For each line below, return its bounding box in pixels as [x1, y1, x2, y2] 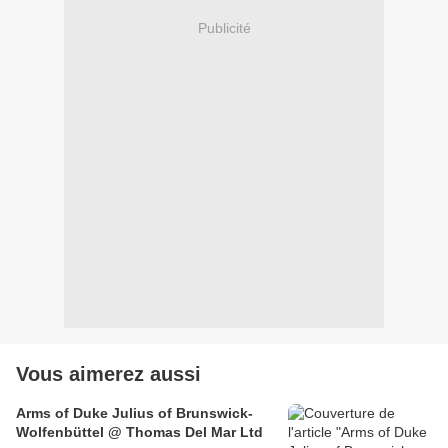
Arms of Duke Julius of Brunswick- [16, 405, 253, 422]
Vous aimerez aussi [16, 363, 201, 386]
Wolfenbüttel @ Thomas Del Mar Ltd [16, 424, 263, 441]
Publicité [197, 19, 251, 36]
